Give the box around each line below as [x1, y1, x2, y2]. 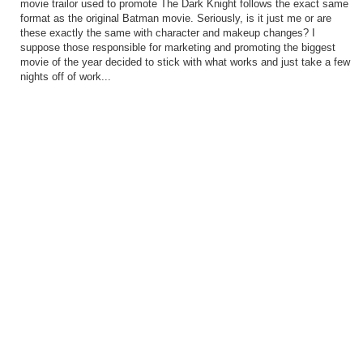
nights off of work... [19, 71, 111, 83]
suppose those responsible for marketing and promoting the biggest [19, 42, 335, 54]
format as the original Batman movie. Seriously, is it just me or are [19, 13, 331, 25]
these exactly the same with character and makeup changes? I [19, 28, 315, 40]
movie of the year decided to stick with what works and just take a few [19, 57, 350, 69]
